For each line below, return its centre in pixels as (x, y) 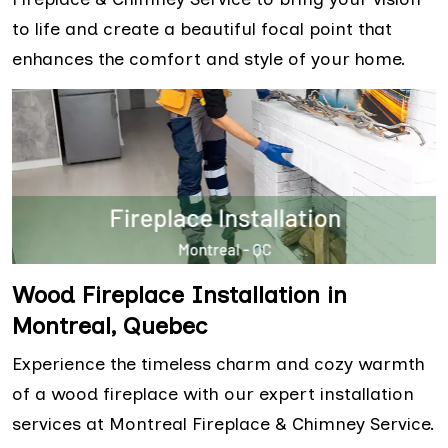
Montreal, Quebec (110, 325)
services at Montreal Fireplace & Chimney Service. (223, 423)
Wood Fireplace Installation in (179, 294)
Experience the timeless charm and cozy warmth (218, 363)
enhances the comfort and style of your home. (209, 59)
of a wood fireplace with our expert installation (213, 393)
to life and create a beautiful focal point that (202, 29)
